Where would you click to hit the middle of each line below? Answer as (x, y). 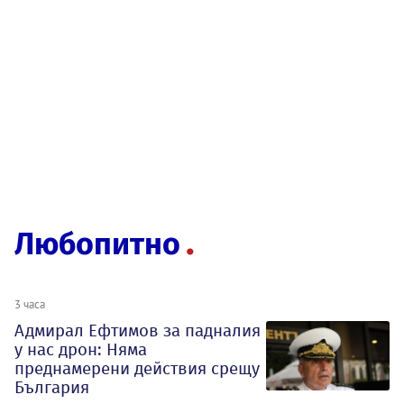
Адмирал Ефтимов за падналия (138, 331)
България (52, 388)
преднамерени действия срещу (137, 369)
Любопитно (97, 244)
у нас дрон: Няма (81, 350)
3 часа (30, 304)
